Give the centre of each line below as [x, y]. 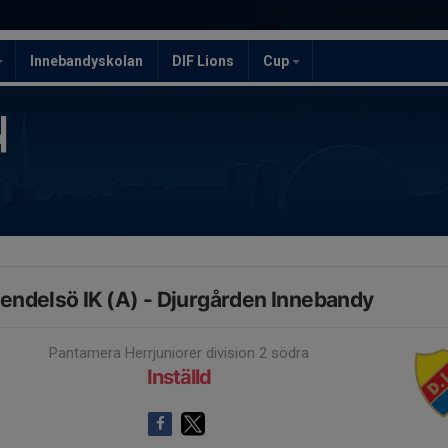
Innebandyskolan [86, 61]
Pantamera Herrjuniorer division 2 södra [179, 353]
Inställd [179, 377]
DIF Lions [203, 61]
